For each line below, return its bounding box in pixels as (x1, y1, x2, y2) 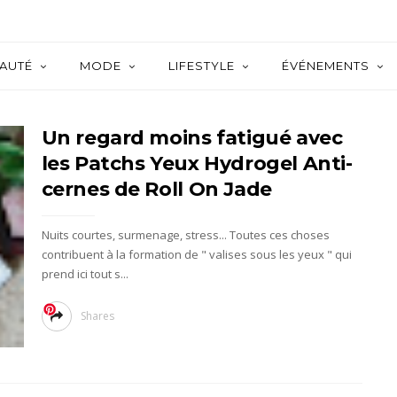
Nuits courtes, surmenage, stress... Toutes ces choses (41, 227, 330, 243)
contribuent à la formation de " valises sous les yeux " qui (41, 246, 352, 262)
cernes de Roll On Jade (41, 177, 272, 201)
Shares (80, 308, 114, 323)
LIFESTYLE (168, 58, 235, 73)
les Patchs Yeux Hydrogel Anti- (41, 152, 353, 175)
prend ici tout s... (41, 266, 128, 282)
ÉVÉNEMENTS (282, 58, 370, 73)
